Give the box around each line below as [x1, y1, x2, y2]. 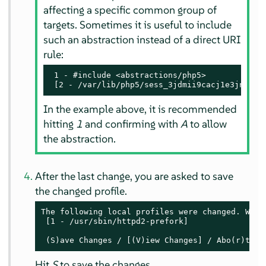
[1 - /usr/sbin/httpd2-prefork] [41, 216, 189, 226]
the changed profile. [35, 183, 128, 198]
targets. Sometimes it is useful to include [43, 17, 232, 31]
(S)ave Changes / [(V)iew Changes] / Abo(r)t [41, 235, 251, 245]
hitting [43, 116, 76, 131]
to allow [187, 116, 227, 131]
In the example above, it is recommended [43, 102, 237, 116]
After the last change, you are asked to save [35, 169, 234, 183]
